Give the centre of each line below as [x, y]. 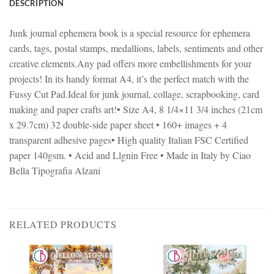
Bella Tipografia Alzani [55, 170]
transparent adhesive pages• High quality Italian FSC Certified [129, 139]
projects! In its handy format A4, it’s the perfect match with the [129, 78]
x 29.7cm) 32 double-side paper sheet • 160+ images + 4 [118, 124]
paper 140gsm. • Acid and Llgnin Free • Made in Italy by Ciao [130, 155]
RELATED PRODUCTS [63, 224]
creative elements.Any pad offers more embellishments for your [130, 63]
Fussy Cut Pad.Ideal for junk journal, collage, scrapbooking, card [134, 94]
